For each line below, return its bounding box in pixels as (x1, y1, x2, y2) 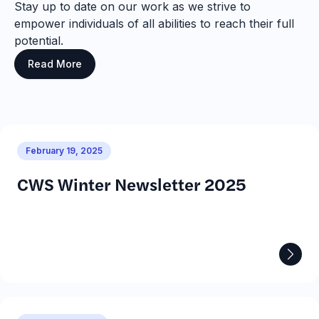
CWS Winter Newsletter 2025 (17, 172, 246, 196)
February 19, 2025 (26, 145, 103, 156)
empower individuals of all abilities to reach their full (14, 16, 294, 31)
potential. (14, 33, 63, 48)
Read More (28, 58, 82, 70)
